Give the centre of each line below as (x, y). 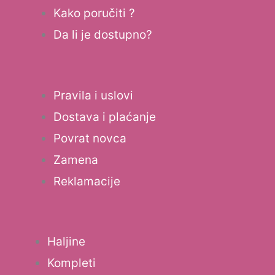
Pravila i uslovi (93, 95)
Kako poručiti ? (94, 14)
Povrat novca (90, 138)
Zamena (76, 160)
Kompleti (72, 263)
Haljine (66, 242)
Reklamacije (87, 181)
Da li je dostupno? (103, 35)
